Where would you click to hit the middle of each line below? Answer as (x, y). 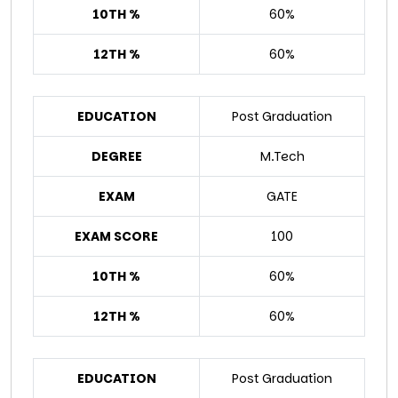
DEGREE (116, 157)
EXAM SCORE (116, 237)
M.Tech (282, 157)
